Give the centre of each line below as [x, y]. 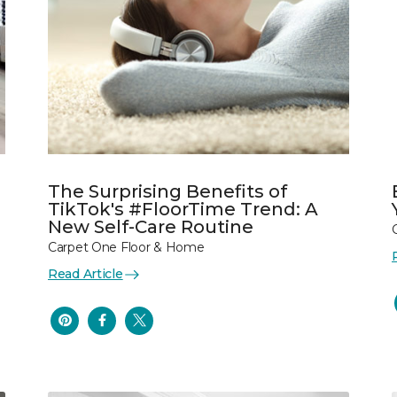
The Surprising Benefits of [167, 191]
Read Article [86, 274]
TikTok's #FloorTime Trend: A [183, 209]
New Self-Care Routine [151, 227]
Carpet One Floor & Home [126, 247]
